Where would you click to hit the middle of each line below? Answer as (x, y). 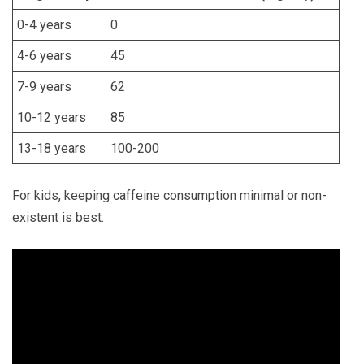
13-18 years (52, 149)
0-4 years (44, 25)
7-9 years (44, 87)
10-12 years (52, 118)
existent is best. (58, 218)
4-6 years (44, 56)
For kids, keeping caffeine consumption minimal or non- (169, 196)
